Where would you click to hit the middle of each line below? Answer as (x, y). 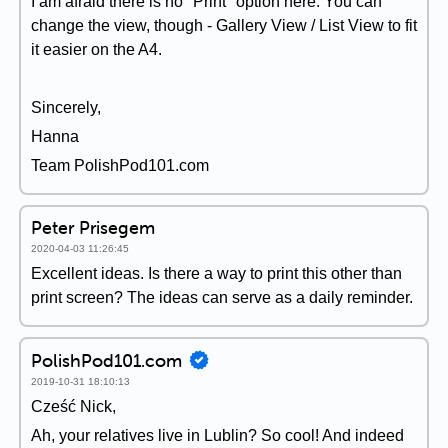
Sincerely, (66, 107)
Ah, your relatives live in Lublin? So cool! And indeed (217, 435)
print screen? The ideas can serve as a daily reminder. (222, 297)
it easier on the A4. (96, 49)
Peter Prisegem (93, 227)
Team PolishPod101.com (120, 165)
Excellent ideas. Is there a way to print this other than (216, 273)
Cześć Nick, (73, 406)
